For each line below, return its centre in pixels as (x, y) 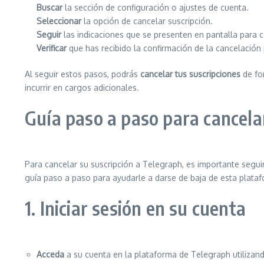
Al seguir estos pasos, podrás (82, 74)
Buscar (49, 7)
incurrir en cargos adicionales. (82, 88)
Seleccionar (59, 21)
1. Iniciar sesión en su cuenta (135, 208)
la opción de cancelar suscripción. (147, 21)
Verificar (52, 48)
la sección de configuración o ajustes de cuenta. (156, 7)
